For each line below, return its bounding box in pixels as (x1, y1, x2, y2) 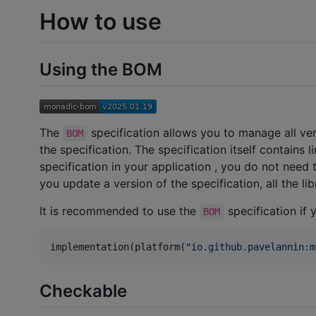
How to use (39, 7, 162, 35)
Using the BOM (39, 59, 162, 80)
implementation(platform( (50, 241, 186, 253)
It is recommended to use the (39, 204, 200, 219)
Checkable (39, 280, 127, 301)
